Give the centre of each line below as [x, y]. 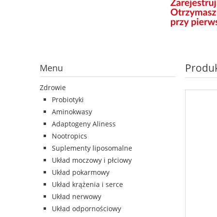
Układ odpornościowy [86, 209]
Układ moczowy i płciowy [92, 160]
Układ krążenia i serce [87, 185]
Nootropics [70, 136]
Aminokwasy [72, 112]
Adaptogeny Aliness [84, 124]
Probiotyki [68, 100]
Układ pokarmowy [81, 172]
